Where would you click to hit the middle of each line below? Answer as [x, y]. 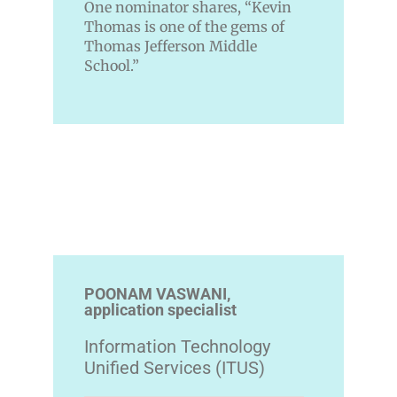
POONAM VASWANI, [157, 294]
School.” [112, 66]
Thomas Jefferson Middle [171, 47]
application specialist [160, 310]
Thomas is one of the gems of [184, 27]
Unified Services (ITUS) [175, 368]
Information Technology [177, 347]
